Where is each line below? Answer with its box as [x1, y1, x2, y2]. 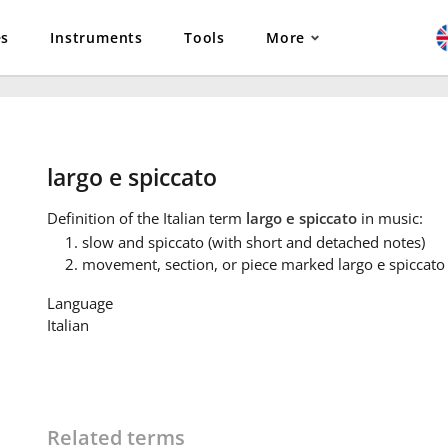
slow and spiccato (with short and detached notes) [81, 232, 425, 253]
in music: [356, 208, 423, 229]
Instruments [50, 28, 144, 47]
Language [46, 293, 113, 314]
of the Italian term [114, 208, 246, 229]
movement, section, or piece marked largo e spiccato [81, 254, 445, 275]
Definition [46, 208, 115, 229]
